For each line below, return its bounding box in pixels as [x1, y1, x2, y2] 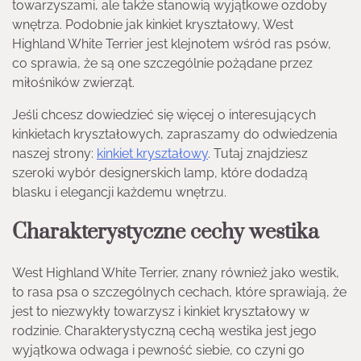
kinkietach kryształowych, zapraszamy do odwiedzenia [12, 127, 338, 143]
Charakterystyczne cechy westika [12, 219, 319, 247]
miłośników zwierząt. [12, 75, 135, 91]
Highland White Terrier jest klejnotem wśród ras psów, [12, 36, 331, 52]
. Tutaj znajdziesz [208, 146, 308, 162]
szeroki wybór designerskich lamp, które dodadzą [12, 165, 308, 181]
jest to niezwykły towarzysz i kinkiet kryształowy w [12, 304, 309, 320]
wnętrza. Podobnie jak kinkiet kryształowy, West [12, 17, 293, 33]
